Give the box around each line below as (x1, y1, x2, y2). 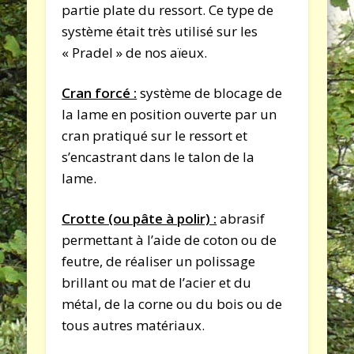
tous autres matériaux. (62, 315, 205, 334)
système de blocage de (137, 83, 283, 102)
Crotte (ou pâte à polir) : (62, 209, 217, 228)
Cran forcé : (62, 83, 137, 102)
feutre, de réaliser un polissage (62, 251, 256, 270)
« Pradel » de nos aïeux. (62, 43, 208, 62)
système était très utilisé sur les (62, 21, 258, 40)
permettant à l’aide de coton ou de (62, 230, 277, 249)
